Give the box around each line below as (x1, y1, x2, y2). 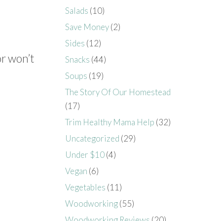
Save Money (65, 21, 110, 32)
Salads (65, 5, 89, 16)
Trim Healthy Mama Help (65, 116, 155, 127)
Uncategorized (65, 133, 120, 144)
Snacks (65, 54, 90, 65)
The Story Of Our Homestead (65, 86, 171, 97)
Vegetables (65, 182, 106, 192)
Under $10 (65, 149, 105, 160)
